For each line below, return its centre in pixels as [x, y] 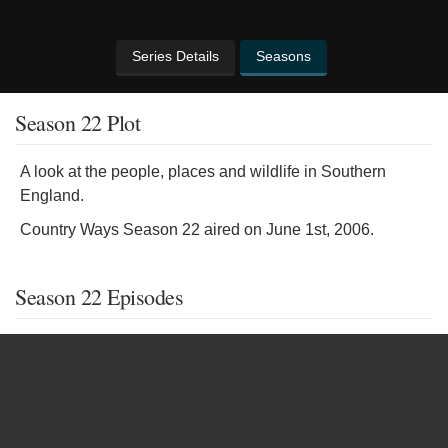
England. [52, 195]
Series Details [175, 56]
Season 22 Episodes [99, 296]
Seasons [283, 56]
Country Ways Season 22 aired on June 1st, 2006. [197, 229]
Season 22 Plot [77, 122]
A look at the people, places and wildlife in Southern [203, 171]
